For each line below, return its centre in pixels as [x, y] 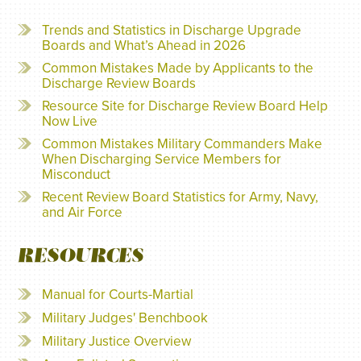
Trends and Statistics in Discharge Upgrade [172, 30]
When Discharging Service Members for [162, 159]
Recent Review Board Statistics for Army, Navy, [180, 197]
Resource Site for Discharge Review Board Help [185, 106]
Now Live [70, 121]
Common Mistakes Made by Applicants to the [178, 68]
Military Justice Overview [117, 341]
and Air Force [83, 212]
